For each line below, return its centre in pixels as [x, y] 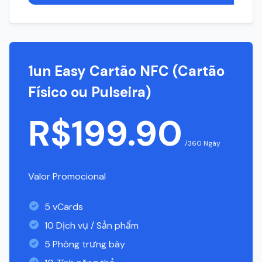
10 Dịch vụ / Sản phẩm [92, 225]
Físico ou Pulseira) [89, 92]
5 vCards [64, 207]
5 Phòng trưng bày [85, 244]
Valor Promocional [67, 176]
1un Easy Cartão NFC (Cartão [126, 71]
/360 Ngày [203, 143]
